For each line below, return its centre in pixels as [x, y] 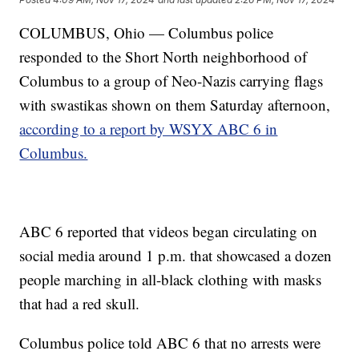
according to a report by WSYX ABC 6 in [149, 129]
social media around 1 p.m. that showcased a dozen [176, 256]
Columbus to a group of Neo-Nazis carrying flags [171, 81]
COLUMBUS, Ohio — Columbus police [147, 33]
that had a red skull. [80, 304]
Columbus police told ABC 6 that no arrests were [170, 343]
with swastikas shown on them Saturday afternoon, [175, 105]
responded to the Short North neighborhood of [163, 57]
